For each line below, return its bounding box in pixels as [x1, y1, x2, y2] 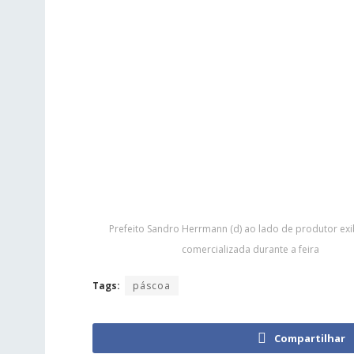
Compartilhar [273, 330, 345, 345]
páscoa [133, 278, 171, 292]
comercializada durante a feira [182, 242, 319, 256]
